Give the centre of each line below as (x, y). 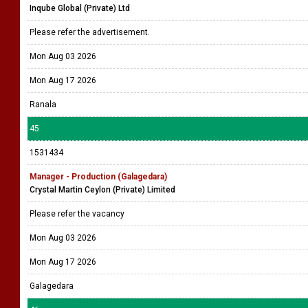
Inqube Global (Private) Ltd (80, 8)
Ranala (43, 104)
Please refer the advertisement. (91, 32)
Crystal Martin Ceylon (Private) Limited (102, 190)
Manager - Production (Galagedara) (98, 177)
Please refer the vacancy (78, 214)
